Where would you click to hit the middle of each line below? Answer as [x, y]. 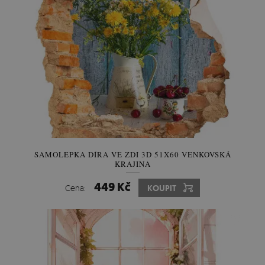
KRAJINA [132, 164]
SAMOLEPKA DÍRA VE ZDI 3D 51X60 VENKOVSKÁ [132, 154]
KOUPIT [162, 188]
